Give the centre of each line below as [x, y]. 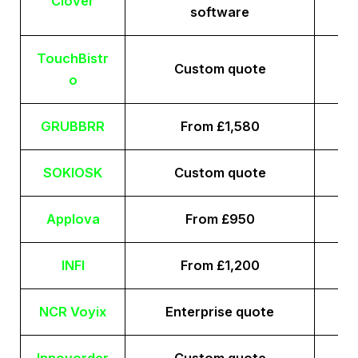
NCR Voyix [73, 312]
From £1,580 [220, 127]
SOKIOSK [73, 173]
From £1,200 [220, 266]
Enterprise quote [220, 312]
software [220, 12]
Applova [73, 219]
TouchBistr [73, 59]
